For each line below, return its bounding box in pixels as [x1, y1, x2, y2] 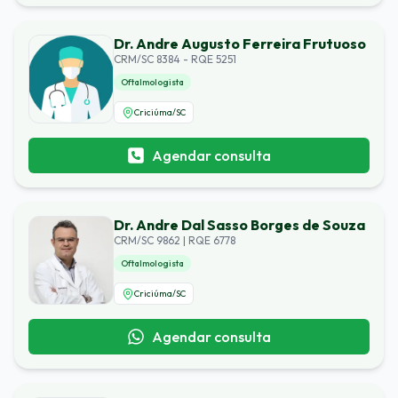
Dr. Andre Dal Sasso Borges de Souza [114, 216, 365, 234]
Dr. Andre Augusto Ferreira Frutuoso [114, 35, 366, 52]
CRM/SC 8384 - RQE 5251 [114, 52, 236, 66]
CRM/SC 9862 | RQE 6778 [114, 234, 235, 247]
